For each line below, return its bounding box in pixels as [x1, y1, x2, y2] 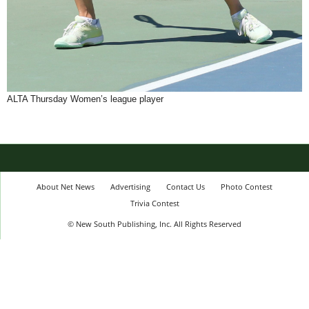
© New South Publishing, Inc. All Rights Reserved [68, 219, 241, 230]
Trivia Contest [130, 198, 179, 209]
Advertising [110, 181, 150, 192]
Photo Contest [221, 181, 272, 192]
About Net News [37, 181, 94, 192]
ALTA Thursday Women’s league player [7, 94, 163, 105]
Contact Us [166, 181, 205, 192]
